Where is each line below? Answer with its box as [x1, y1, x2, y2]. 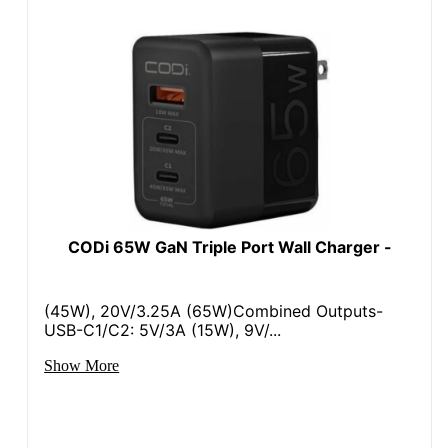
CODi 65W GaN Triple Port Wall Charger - [67, 236, 392, 257]
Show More [44, 356, 120, 374]
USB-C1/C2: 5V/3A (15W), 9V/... [44, 319, 282, 340]
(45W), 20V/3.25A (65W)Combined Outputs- [44, 300, 384, 321]
